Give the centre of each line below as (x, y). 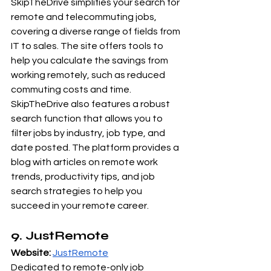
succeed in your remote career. (80, 205)
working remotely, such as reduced (89, 75)
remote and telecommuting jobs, (85, 17)
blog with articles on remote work (85, 162)
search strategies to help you (77, 191)
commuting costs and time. (72, 89)
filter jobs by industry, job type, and (89, 133)
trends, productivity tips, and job (84, 176)
